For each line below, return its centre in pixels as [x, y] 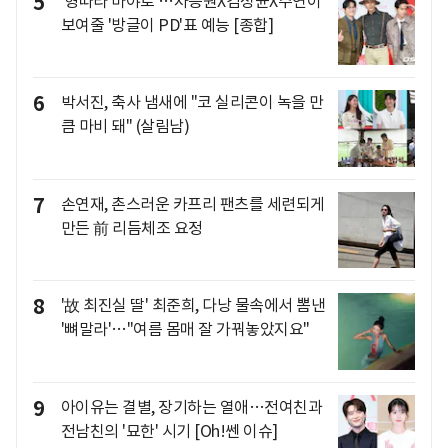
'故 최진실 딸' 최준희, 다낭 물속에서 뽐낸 [192, 305]
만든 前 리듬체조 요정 [131, 227]
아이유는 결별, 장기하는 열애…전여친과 [191, 407]
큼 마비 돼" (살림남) [124, 126]
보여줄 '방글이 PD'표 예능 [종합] [166, 24]
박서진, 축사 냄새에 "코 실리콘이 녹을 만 [192, 102]
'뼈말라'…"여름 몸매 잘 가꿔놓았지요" [185, 329]
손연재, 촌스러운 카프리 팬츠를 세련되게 [192, 203]
